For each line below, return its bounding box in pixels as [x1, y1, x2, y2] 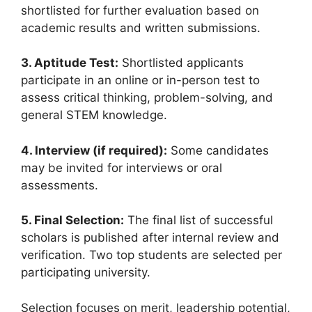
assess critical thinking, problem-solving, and [21, 91, 273, 105]
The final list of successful [124, 213, 273, 228]
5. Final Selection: [21, 213, 124, 228]
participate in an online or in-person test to [21, 73, 260, 88]
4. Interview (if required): [21, 143, 167, 157]
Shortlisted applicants [118, 56, 244, 70]
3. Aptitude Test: [21, 56, 118, 70]
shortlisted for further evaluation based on [21, 3, 259, 17]
